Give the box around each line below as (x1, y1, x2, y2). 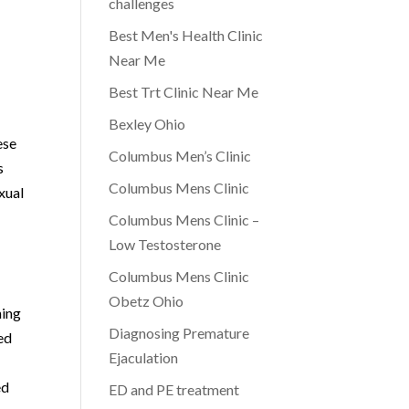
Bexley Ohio (109, 115, 186, 132)
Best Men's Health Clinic (109, 26, 264, 44)
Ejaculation (109, 349, 179, 366)
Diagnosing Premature (109, 324, 250, 341)
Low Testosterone (109, 236, 222, 253)
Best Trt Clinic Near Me (109, 83, 259, 100)
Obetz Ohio (109, 292, 184, 309)
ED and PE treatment (109, 381, 240, 398)
